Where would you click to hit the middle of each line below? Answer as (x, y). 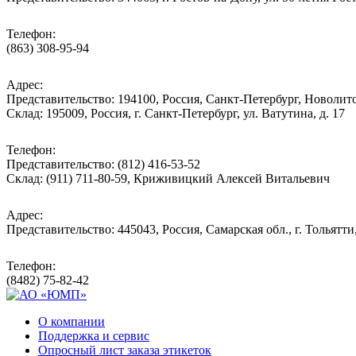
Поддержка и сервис (94, 335)
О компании (72, 321)
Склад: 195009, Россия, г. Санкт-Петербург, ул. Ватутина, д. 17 (176, 113)
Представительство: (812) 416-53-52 (103, 164)
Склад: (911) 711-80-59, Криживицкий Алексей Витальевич (168, 178)
